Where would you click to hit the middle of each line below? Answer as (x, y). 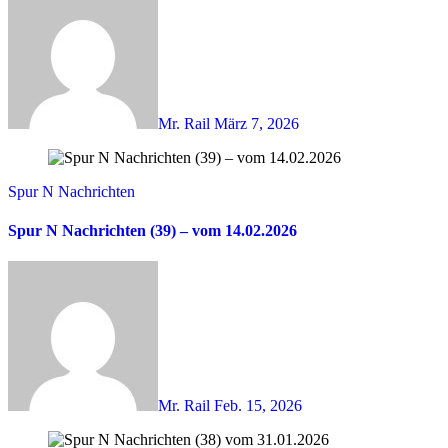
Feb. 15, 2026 (258, 406)
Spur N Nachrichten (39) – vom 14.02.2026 (152, 231)
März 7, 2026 (256, 123)
